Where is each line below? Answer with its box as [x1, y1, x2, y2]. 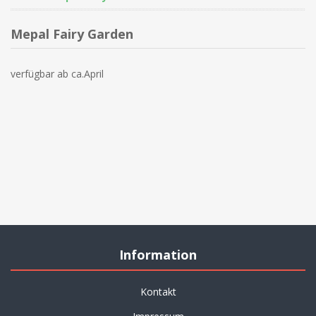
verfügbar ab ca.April [11, 67, 104, 80]
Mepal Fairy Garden [11, 25, 133, 42]
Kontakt [140, 285, 176, 298]
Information [119, 246, 197, 263]
